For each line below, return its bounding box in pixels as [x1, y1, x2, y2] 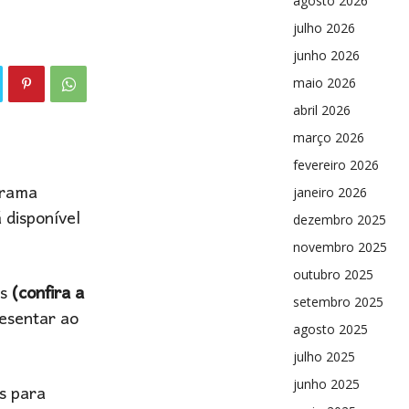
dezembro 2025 [293, 211, 386, 228]
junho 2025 [293, 375, 360, 393]
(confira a [7, 276, 84, 313]
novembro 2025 [293, 238, 387, 256]
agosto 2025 [293, 320, 368, 338]
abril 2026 [293, 101, 351, 119]
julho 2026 [293, 19, 355, 37]
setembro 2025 [293, 293, 383, 310]
